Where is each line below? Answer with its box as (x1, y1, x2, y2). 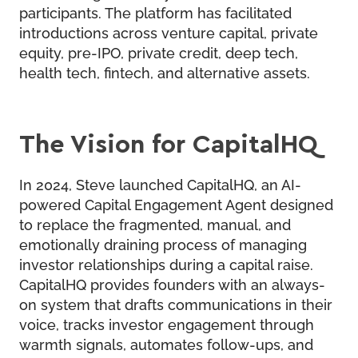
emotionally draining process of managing (19, 233, 307, 253)
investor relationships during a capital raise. (19, 253, 313, 273)
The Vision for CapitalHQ (19, 126, 318, 159)
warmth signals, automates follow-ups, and (19, 333, 313, 353)
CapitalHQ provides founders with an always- (19, 273, 325, 293)
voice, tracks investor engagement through (19, 313, 314, 333)
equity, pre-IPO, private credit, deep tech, (19, 42, 298, 62)
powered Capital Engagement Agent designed (19, 193, 333, 213)
